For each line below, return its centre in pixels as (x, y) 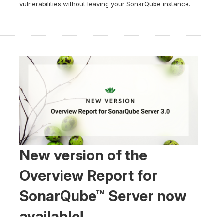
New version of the (83, 155)
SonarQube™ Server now (103, 196)
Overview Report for (88, 175)
